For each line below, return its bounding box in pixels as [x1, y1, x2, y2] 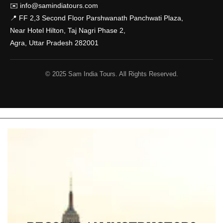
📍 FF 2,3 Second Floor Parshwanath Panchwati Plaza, [10, 14, 183, 22]
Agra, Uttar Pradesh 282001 [10, 39, 99, 47]
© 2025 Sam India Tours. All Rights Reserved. [45, 70, 178, 78]
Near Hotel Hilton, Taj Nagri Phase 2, [10, 26, 125, 34]
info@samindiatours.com [20, 1, 98, 9]
